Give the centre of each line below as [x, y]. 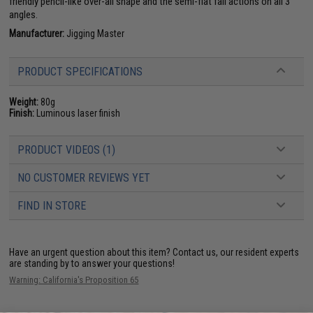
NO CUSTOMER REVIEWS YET [84, 177]
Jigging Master [95, 33]
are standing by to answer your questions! [92, 263]
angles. [24, 14]
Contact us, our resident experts [236, 252]
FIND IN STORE [52, 205]
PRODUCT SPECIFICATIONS [80, 71]
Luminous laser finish [78, 113]
